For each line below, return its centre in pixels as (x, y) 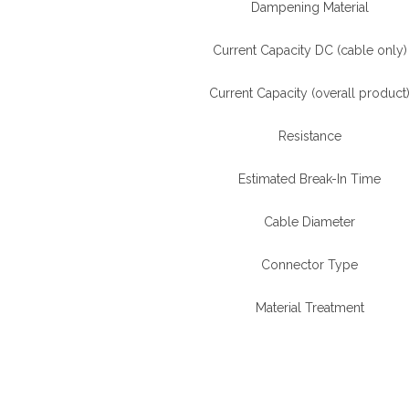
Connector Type (309, 265)
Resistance (309, 136)
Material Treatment (309, 308)
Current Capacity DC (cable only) (309, 50)
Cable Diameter (309, 222)
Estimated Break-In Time (309, 179)
